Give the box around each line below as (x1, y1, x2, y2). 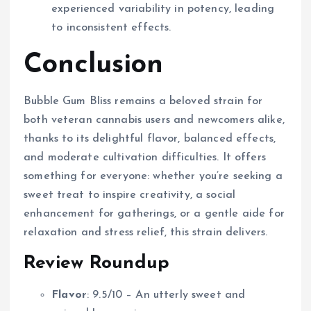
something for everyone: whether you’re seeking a (24, 171, 283, 183)
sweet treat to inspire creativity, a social (24, 190, 236, 201)
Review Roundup (24, 254, 170, 274)
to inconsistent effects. (51, 22, 171, 34)
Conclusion (24, 51, 164, 80)
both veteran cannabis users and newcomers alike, (24, 115, 285, 126)
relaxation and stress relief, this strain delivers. (24, 227, 268, 239)
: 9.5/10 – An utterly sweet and (86, 289, 246, 301)
